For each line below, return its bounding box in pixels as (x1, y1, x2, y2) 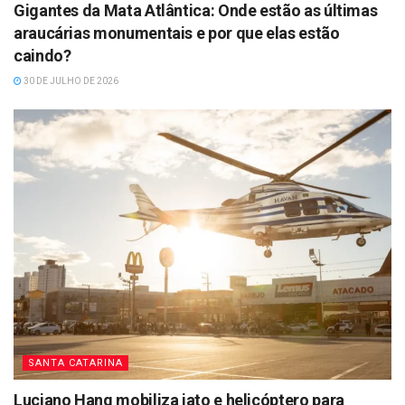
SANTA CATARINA (28, 356, 123, 369)
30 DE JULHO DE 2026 (22, 75, 118, 86)
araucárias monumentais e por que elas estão (14, 23, 340, 42)
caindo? (14, 45, 71, 65)
